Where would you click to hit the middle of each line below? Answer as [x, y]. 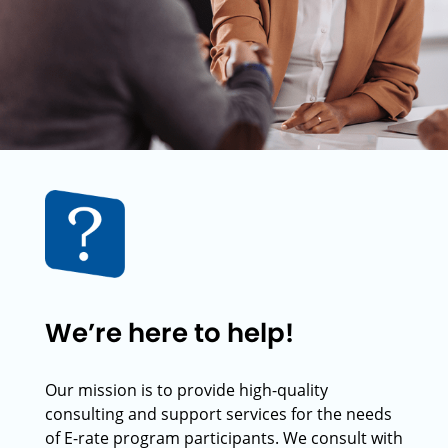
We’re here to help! [169, 333]
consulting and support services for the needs [218, 414]
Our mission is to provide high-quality [186, 390]
